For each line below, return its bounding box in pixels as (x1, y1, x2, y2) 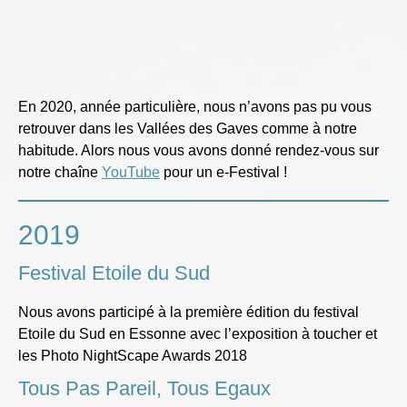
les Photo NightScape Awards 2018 (18, 348, 247, 364)
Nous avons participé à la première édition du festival (18, 304, 359, 321)
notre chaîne (18, 164, 102, 181)
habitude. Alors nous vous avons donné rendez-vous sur (18, 143, 379, 159)
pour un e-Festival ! (160, 164, 287, 181)
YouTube (102, 164, 160, 181)
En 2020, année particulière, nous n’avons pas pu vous (18, 99, 372, 115)
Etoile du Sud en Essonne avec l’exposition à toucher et (18, 326, 377, 342)
